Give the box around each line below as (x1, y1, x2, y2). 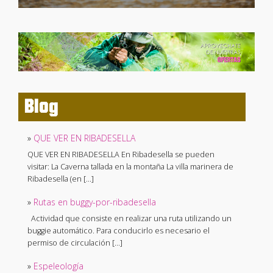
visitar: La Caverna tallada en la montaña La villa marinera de (27, 161, 233, 172)
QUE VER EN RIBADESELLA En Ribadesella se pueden (27, 149, 214, 160)
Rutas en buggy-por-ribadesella (34, 196, 156, 208)
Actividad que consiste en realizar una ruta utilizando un (27, 213, 232, 224)
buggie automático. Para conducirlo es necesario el (27, 225, 210, 236)
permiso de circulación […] (27, 238, 122, 249)
